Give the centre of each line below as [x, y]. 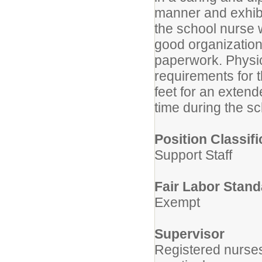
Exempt [177, 202]
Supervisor [189, 234]
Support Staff [193, 155]
